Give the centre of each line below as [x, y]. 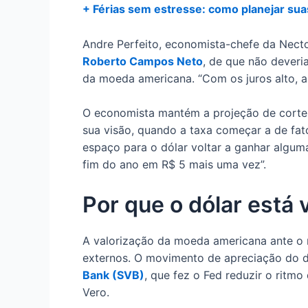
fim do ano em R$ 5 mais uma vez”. [174, 165]
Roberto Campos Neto [143, 61]
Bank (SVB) [113, 275]
